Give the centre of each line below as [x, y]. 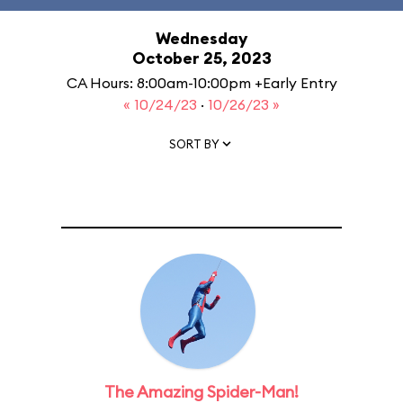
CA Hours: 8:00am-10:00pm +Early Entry [201, 83]
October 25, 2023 [201, 58]
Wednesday [201, 38]
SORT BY [194, 143]
